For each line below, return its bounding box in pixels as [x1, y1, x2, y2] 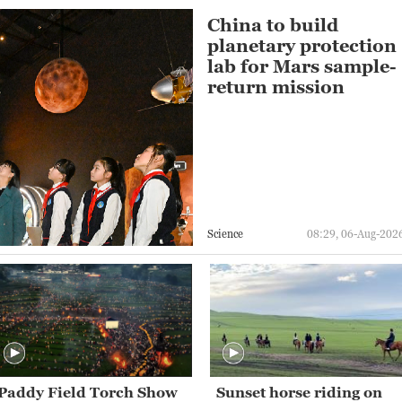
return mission [207, 76, 345, 99]
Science [207, 226, 244, 240]
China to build [207, 14, 339, 37]
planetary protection [207, 35, 398, 57]
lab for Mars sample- [207, 56, 398, 78]
